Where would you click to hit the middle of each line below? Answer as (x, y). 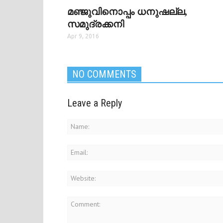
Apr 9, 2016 (83, 36)
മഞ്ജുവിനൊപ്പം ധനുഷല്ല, (127, 12)
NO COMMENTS (104, 74)
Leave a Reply (95, 103)
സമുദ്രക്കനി (96, 24)
